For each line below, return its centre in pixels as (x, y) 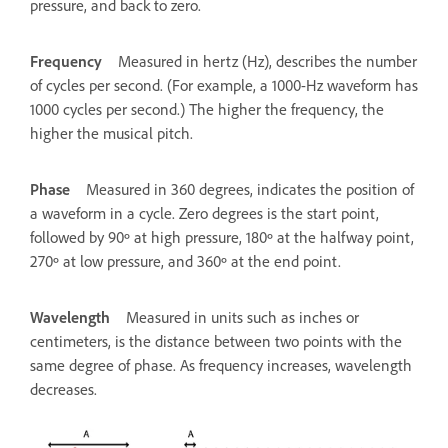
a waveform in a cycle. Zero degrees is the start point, (204, 213)
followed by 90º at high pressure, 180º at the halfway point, (222, 237)
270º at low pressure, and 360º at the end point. (185, 261)
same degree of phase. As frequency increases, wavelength (221, 365)
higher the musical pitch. (111, 133)
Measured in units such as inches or (242, 317)
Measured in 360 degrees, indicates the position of (250, 189)
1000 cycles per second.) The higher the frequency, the (207, 109)
